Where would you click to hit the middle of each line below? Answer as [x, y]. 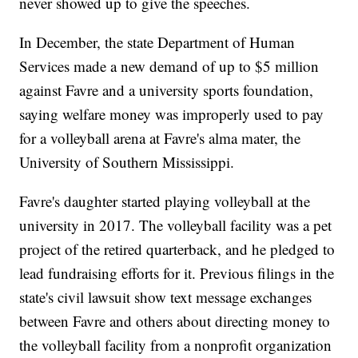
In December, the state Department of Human [157, 42]
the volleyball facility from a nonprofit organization [176, 345]
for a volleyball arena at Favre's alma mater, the [160, 138]
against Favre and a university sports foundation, [167, 90]
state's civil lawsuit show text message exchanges [166, 297]
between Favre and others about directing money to [175, 321]
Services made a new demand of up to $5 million [169, 66]
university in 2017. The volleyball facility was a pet [176, 225]
